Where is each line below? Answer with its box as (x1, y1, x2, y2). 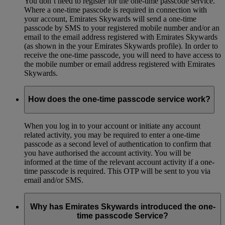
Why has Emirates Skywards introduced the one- (30, 202, 215, 211)
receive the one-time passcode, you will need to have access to (24, 50, 221, 59)
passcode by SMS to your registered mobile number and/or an (24, 23, 219, 32)
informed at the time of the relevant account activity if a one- (24, 157, 214, 166)
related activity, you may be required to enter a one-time (24, 130, 200, 139)
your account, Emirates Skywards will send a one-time (24, 14, 196, 23)
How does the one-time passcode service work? (28, 95, 210, 104)
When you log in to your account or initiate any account (24, 121, 200, 130)
